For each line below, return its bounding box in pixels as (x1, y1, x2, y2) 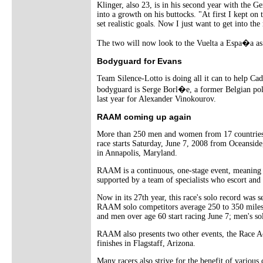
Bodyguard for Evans (97, 56, 182, 66)
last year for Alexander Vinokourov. (97, 94, 216, 103)
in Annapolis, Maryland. (97, 148, 177, 157)
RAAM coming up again (97, 112, 191, 122)
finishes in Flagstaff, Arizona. (97, 238, 195, 248)
